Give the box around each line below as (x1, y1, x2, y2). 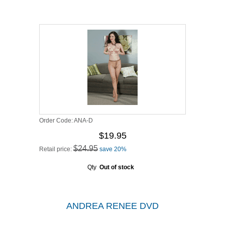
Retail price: (39, 146, 73, 153)
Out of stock (99, 164, 134, 171)
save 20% (99, 146, 127, 153)
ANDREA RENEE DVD (66, 201, 159, 211)
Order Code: (39, 117, 74, 124)
